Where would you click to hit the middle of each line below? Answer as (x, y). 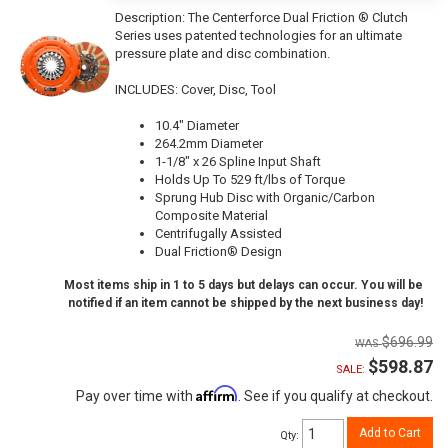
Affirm (217, 393)
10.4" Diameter (197, 125)
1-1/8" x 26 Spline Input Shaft (238, 161)
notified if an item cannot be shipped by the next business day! (245, 302)
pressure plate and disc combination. (222, 53)
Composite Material (211, 215)
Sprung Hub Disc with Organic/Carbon (265, 197)
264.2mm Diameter (209, 143)
